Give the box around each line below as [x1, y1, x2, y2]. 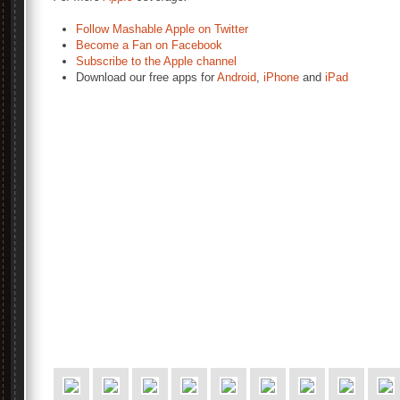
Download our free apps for [76, 71, 217, 84]
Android [217, 71, 256, 84]
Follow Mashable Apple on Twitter [76, 22, 248, 36]
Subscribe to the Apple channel [76, 54, 237, 68]
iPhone [263, 71, 299, 84]
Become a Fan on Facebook [76, 38, 222, 52]
